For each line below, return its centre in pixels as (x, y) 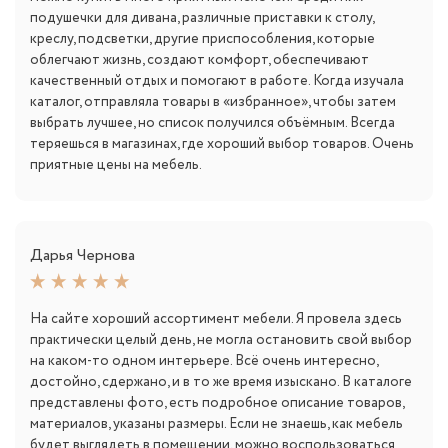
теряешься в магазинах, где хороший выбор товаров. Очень (222, 143)
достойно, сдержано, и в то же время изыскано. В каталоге (221, 381)
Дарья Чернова (82, 255)
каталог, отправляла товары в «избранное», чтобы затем (213, 101)
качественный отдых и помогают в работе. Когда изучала (217, 80)
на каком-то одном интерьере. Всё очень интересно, (204, 360)
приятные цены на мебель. (116, 164)
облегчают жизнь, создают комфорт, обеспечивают (199, 59)
